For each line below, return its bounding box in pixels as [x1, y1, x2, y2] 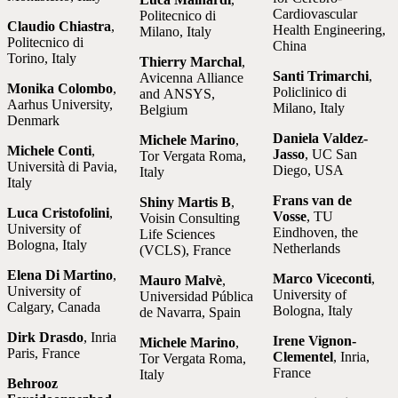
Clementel [272, 349, 333, 365]
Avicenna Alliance [139, 70, 244, 86]
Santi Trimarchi [272, 68, 369, 84]
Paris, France [7, 346, 80, 362]
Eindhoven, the [272, 225, 358, 241]
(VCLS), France [139, 243, 232, 259]
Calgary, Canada [7, 299, 100, 315]
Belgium [139, 102, 188, 118]
